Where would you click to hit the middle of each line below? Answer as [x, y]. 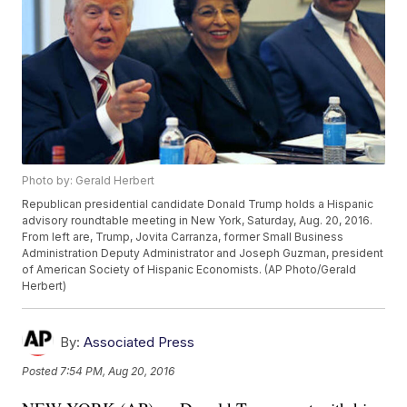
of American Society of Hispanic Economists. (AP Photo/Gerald [189, 270]
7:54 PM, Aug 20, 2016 [118, 371]
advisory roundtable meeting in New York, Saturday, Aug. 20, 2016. [198, 221]
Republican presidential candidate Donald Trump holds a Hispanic [198, 204]
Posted [41, 371]
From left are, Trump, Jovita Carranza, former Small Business [183, 237]
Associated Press [139, 342]
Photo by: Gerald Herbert [89, 181]
